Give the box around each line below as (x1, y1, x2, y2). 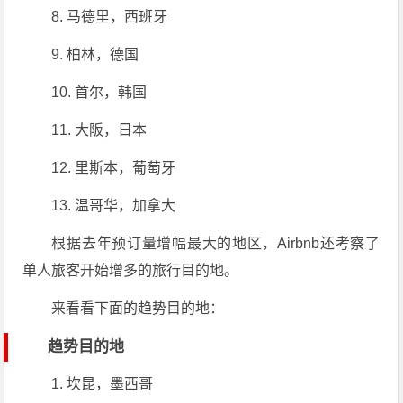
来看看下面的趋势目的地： (51, 300, 225, 316)
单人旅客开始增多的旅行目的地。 (22, 262, 239, 278)
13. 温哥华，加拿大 (51, 197, 176, 213)
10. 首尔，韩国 (51, 84, 148, 100)
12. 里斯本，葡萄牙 (51, 159, 176, 175)
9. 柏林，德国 (51, 46, 139, 62)
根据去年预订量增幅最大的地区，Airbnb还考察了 (51, 235, 381, 251)
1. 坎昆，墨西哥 (51, 375, 154, 391)
